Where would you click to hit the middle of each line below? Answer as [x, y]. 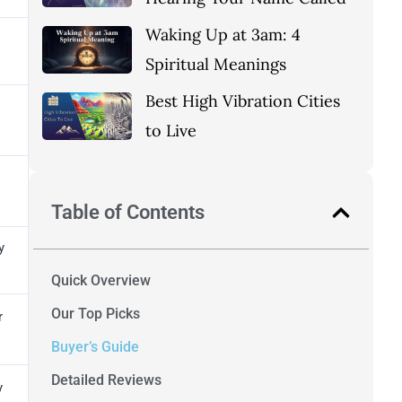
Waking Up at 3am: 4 [223, 35]
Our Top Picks [96, 314]
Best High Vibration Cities [243, 101]
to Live [171, 131]
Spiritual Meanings [216, 65]
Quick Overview [101, 281]
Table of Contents [128, 213]
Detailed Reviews [106, 380]
